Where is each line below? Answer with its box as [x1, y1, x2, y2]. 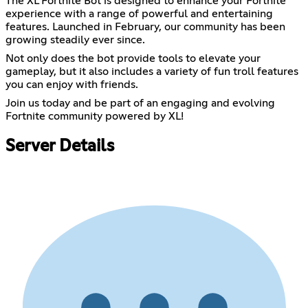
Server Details [5, 137, 114, 155]
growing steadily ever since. [5, 34, 145, 46]
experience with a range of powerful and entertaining [5, 8, 273, 20]
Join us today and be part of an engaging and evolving [5, 98, 275, 109]
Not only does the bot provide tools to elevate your [5, 53, 261, 65]
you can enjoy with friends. [5, 79, 138, 91]
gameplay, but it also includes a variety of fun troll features [5, 66, 298, 78]
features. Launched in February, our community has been [5, 21, 285, 33]
